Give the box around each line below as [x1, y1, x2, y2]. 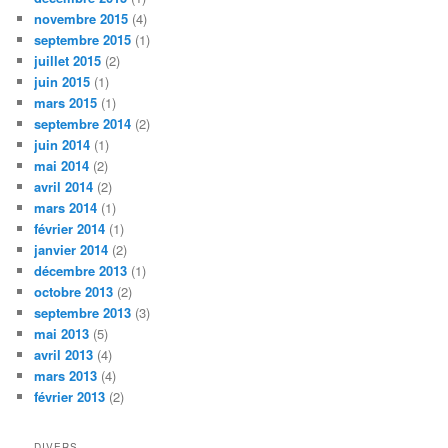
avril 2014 [34, 177, 94, 197]
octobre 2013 [34, 282, 114, 302]
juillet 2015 [34, 51, 102, 71]
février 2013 [34, 387, 106, 407]
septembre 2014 [34, 114, 132, 134]
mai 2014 [34, 156, 90, 176]
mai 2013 [34, 324, 90, 344]
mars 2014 [34, 198, 98, 218]
